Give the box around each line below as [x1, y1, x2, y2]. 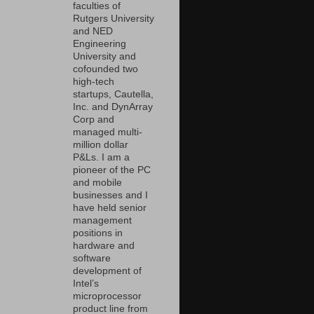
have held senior [73, 203, 146, 214]
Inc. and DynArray [73, 102, 153, 113]
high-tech [73, 76, 114, 88]
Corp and [73, 114, 114, 125]
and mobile [73, 177, 122, 189]
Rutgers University [73, 13, 154, 25]
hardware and [73, 240, 135, 252]
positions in [73, 228, 123, 239]
